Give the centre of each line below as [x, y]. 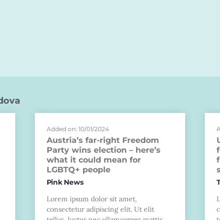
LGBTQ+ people [78, 170]
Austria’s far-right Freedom [103, 140]
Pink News [65, 182]
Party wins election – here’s [103, 150]
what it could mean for [94, 160]
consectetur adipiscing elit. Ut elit [100, 209]
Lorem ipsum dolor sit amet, [92, 199]
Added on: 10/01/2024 [78, 129]
